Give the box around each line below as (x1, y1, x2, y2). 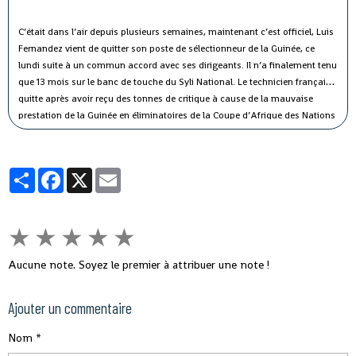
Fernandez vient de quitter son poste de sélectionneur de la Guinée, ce (18, 41, 315, 55)
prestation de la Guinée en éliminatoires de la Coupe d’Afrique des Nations (18, 108, 335, 122)
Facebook (64, 166, 111, 181)
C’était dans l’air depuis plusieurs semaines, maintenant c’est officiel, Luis (18, 25, 334, 38)
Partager (35, 166, 78, 181)
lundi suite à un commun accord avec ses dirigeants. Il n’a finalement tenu (18, 58, 337, 72)
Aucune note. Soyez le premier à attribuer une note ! (8, 257, 269, 272)
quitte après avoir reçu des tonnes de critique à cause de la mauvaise (18, 91, 313, 105)
